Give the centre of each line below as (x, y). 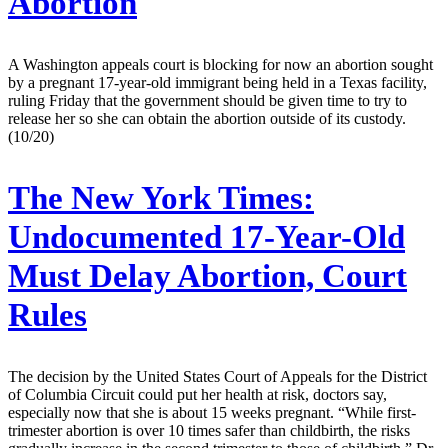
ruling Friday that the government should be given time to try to (207, 100)
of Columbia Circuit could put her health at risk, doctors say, (197, 394)
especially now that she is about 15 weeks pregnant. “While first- (212, 412)
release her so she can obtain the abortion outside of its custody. (207, 118)
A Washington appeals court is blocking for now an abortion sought (220, 64)
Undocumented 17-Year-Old (206, 236)
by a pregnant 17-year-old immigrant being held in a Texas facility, (217, 82)
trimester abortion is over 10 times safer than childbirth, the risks (209, 430)
